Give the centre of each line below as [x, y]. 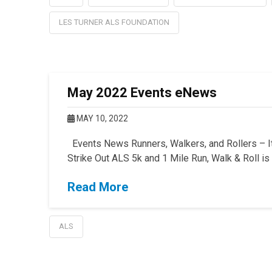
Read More [97, 187]
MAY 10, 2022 [101, 119]
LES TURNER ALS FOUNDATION [114, 22]
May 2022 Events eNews [142, 93]
